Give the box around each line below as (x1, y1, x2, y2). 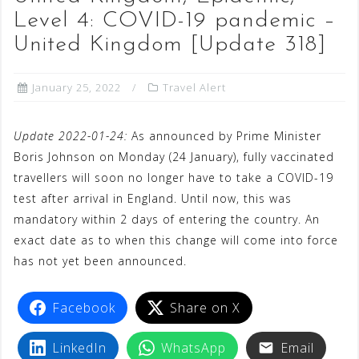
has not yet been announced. (14, 253, 187, 269)
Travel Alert (163, 80, 226, 95)
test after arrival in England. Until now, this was (14, 191, 292, 207)
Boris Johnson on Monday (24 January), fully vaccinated (14, 149, 334, 165)
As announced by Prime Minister (127, 128, 321, 144)
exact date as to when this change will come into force (14, 232, 338, 248)
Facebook (52, 299, 115, 317)
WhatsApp (161, 339, 226, 357)
